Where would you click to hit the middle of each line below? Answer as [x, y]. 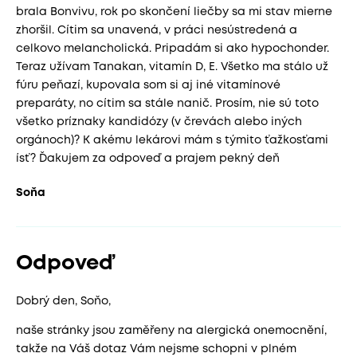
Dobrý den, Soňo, [63, 301]
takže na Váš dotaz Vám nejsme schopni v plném [156, 349]
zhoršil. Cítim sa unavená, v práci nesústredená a [157, 30]
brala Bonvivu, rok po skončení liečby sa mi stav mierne [174, 12]
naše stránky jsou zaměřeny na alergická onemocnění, [171, 331]
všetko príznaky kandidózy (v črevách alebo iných [159, 122]
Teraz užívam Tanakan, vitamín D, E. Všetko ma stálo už [172, 67]
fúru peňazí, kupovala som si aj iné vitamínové [148, 85]
